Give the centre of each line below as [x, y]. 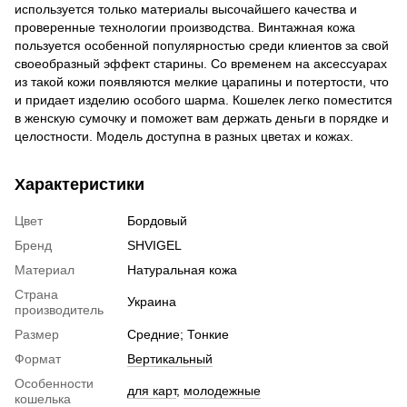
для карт [152, 390]
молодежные [222, 390]
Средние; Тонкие [178, 334]
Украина [152, 301]
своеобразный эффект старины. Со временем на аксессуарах [201, 63]
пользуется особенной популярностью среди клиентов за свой [202, 45]
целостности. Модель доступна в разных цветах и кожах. [184, 136]
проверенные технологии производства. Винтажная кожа [185, 27]
